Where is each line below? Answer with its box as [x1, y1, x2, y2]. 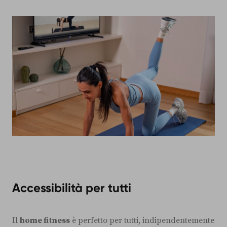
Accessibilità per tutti [12, 180, 131, 195]
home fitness [20, 215, 70, 225]
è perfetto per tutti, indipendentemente [70, 215, 214, 225]
